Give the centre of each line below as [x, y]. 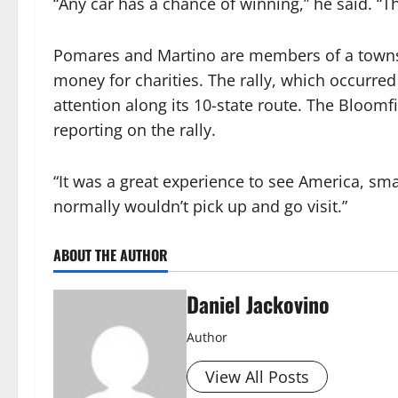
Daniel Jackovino [258, 303]
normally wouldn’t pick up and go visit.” [200, 206]
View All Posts [257, 376]
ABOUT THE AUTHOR [111, 255]
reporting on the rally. [135, 129]
